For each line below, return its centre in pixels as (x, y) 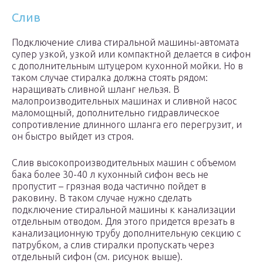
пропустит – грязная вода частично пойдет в (109, 186)
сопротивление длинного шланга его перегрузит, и (127, 125)
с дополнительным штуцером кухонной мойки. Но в (127, 66)
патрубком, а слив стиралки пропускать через (113, 245)
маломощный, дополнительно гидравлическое (116, 113)
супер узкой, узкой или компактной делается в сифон (131, 54)
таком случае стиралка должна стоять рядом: (110, 78)
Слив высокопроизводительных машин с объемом (124, 163)
